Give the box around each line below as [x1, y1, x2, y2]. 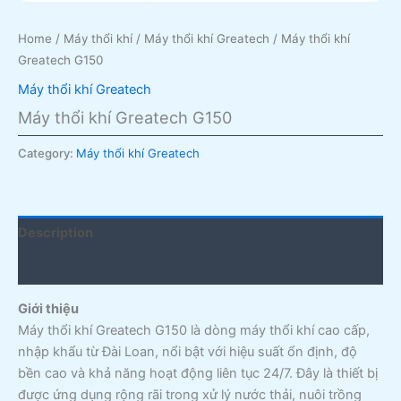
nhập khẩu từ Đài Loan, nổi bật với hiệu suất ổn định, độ [18, 343, 357, 360]
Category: [18, 145, 76, 160]
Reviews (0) [18, 260, 95, 277]
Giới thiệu [18, 300, 79, 317]
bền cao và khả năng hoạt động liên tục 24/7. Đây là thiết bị [18, 364, 378, 381]
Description [18, 225, 93, 242]
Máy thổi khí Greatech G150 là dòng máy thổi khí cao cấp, [18, 321, 370, 338]
